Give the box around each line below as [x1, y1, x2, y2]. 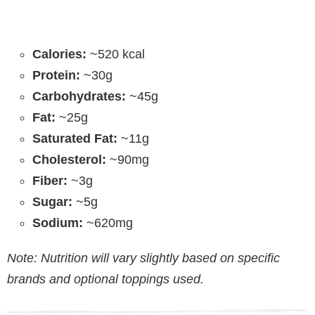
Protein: [32, 68, 80, 83]
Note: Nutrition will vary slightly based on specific [7, 251, 280, 266]
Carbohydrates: [32, 89, 126, 104]
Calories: [32, 47, 86, 62]
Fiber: [32, 174, 67, 188]
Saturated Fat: [32, 131, 117, 146]
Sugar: [32, 195, 72, 210]
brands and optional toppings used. [7, 272, 204, 287]
